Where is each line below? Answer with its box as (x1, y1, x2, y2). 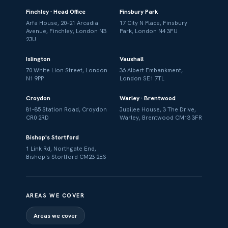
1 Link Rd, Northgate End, (25, 145, 96, 152)
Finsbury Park (119, 7, 158, 16)
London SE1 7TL (119, 74, 164, 82)
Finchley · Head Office (25, 7, 85, 16)
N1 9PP (25, 74, 44, 82)
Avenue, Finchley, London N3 (25, 27, 106, 35)
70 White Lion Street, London (25, 66, 107, 74)
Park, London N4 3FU (119, 27, 178, 35)
